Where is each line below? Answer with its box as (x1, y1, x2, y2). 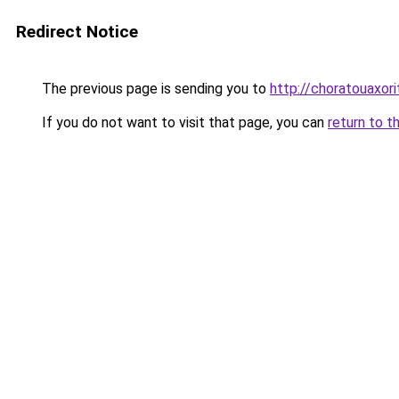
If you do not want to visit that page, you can (38, 114, 328, 131)
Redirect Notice (16, 21, 138, 42)
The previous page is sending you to (38, 80, 270, 97)
